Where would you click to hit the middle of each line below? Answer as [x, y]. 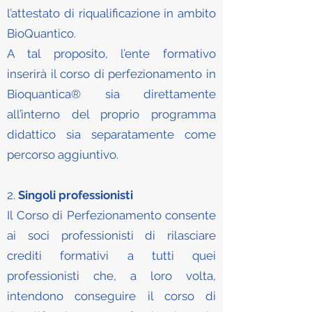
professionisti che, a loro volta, [111, 276]
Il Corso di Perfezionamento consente [111, 215]
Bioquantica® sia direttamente [111, 94]
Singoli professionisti [76, 195]
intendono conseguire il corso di [111, 296]
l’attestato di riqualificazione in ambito [111, 13]
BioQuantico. [41, 33]
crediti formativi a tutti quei [111, 256]
